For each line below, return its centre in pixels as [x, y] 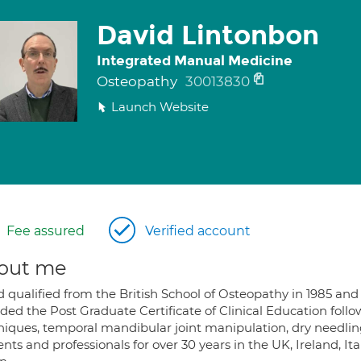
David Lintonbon [207, 35]
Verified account [198, 231]
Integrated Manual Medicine [194, 61]
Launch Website [160, 107]
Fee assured [46, 231]
